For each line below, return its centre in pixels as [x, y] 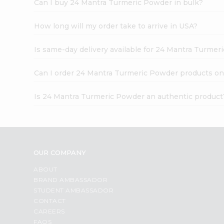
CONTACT [50, 200]
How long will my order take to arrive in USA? [116, 26]
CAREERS [49, 211]
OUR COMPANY [60, 152]
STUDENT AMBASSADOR [74, 190]
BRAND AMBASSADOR [71, 179]
